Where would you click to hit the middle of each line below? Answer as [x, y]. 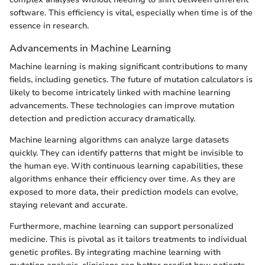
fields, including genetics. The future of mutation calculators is [131, 79]
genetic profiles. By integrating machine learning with [115, 252]
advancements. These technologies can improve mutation [122, 105]
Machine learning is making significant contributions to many [128, 66]
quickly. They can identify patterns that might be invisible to [126, 153]
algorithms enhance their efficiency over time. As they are [122, 179]
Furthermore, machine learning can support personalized [122, 226]
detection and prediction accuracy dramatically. [102, 118]
